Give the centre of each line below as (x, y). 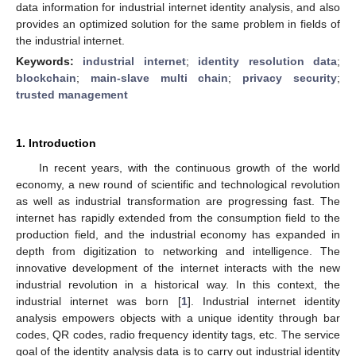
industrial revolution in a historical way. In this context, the (178, 284)
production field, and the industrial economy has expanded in (178, 234)
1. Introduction (56, 143)
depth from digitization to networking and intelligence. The (178, 251)
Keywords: (50, 61)
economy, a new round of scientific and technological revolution (178, 184)
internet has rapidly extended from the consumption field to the (178, 217)
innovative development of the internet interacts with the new (178, 267)
